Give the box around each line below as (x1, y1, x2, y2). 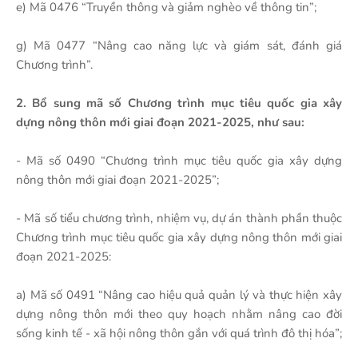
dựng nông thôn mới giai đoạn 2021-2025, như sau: (16, 114, 304, 130)
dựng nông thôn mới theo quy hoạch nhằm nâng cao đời (16, 306, 342, 322)
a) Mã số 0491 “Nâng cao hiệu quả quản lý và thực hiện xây (16, 287, 342, 303)
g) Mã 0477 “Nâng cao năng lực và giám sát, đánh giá (16, 38, 342, 54)
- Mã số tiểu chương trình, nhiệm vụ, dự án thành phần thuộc (16, 210, 342, 226)
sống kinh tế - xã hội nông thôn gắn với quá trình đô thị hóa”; (16, 325, 342, 341)
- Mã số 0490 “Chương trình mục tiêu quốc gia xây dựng (16, 153, 342, 169)
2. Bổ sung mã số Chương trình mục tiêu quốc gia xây (16, 95, 342, 111)
